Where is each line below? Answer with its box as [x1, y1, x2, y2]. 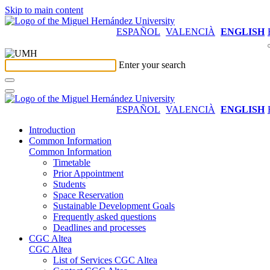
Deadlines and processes [53, 222, 146, 233]
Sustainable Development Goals [53, 201, 175, 211]
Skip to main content [5, 5, 83, 15]
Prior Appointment [53, 168, 124, 178]
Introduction [29, 125, 75, 135]
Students [53, 179, 86, 189]
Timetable [53, 157, 90, 168]
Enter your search [119, 60, 186, 70]
